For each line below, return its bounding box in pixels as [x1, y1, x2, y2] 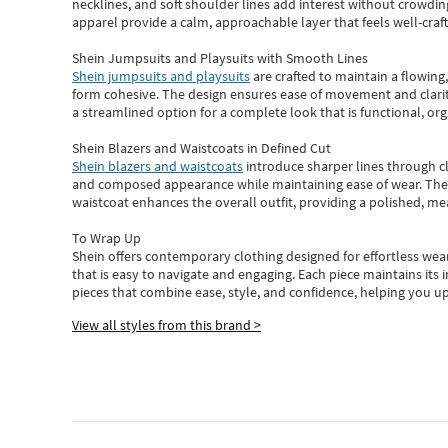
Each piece [298, 265, 363, 283]
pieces [72, 283, 109, 301]
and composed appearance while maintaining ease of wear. [72, 175, 425, 193]
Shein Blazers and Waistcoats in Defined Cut [72, 139, 331, 157]
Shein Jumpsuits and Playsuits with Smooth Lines [72, 49, 368, 67]
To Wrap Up [72, 229, 141, 247]
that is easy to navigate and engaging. [72, 265, 298, 283]
